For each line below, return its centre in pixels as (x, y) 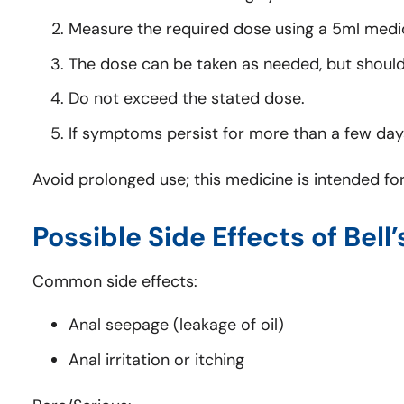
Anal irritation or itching (156, 360)
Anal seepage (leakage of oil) (176, 325)
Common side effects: (115, 282)
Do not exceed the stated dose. (187, 99)
